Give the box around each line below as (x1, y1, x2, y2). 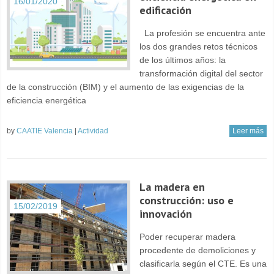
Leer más (232, 126, 264, 135)
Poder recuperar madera (139, 231, 235, 242)
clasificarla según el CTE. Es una (139, 258, 267, 268)
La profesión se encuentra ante (139, 28, 265, 38)
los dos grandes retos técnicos (139, 41, 257, 51)
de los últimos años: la (139, 54, 226, 65)
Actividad (78, 126, 109, 135)
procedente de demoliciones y (139, 245, 256, 255)
